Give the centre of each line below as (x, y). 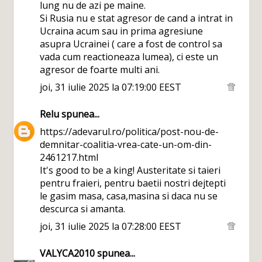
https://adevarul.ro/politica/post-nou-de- (130, 132)
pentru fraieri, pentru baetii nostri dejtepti (133, 183)
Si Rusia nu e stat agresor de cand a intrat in (137, 18)
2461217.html (69, 157)
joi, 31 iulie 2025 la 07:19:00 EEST (111, 87)
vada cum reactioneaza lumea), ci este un (129, 57)
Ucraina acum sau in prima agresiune (122, 31)
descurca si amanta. (83, 209)
